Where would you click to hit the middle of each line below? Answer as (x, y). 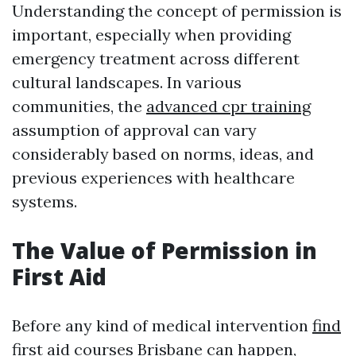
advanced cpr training (228, 106)
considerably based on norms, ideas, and (163, 154)
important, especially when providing (151, 35)
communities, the (79, 106)
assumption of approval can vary (134, 130)
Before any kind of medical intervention (162, 325)
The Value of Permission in (164, 250)
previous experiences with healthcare (153, 178)
